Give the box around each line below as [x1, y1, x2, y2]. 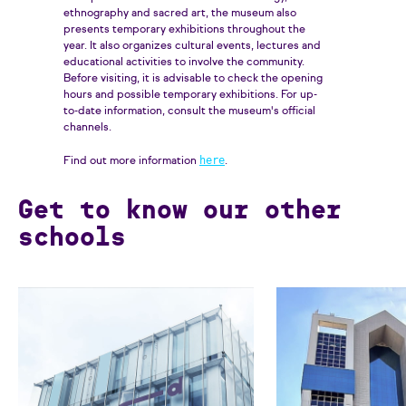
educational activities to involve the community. [63, 57, 304, 68]
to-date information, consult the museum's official [63, 106, 315, 117]
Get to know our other [18, 194, 342, 226]
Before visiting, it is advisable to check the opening [63, 73, 323, 84]
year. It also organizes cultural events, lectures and [63, 41, 321, 52]
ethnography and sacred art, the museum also [63, 8, 296, 19]
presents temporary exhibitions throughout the [63, 24, 305, 35]
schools [18, 221, 126, 253]
